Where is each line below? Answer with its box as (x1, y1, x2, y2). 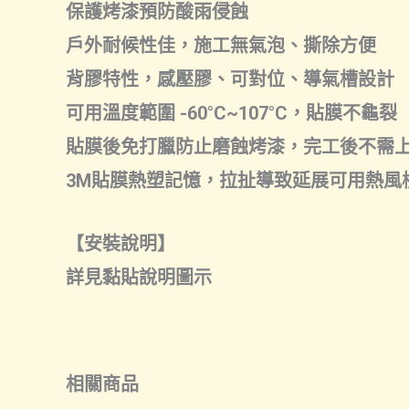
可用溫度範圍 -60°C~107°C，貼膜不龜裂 (66, 102, 397, 124)
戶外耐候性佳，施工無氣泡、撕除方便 (66, 35, 376, 57)
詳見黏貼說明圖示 (66, 267, 212, 288)
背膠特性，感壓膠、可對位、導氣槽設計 (66, 68, 394, 90)
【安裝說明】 (66, 233, 175, 255)
